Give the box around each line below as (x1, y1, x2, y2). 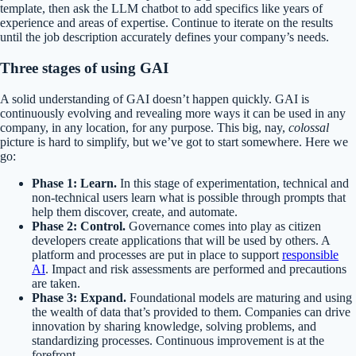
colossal (288, 120, 329, 134)
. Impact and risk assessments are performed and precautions (45, 261, 346, 276)
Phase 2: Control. (32, 219, 126, 233)
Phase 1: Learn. (32, 176, 117, 190)
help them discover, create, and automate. (32, 204, 241, 219)
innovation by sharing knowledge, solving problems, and (32, 319, 316, 333)
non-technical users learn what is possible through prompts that (32, 190, 346, 204)
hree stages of (10, 60, 101, 77)
